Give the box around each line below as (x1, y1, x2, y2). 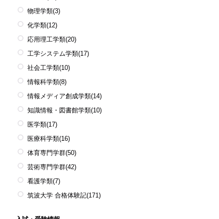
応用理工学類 (27, 36, 66, 44)
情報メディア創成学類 (27, 92, 91, 100)
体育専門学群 (27, 149, 66, 157)
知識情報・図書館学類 (27, 107, 91, 114)
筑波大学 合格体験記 (27, 192, 87, 199)
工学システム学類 (27, 50, 78, 58)
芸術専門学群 (27, 163, 66, 171)
